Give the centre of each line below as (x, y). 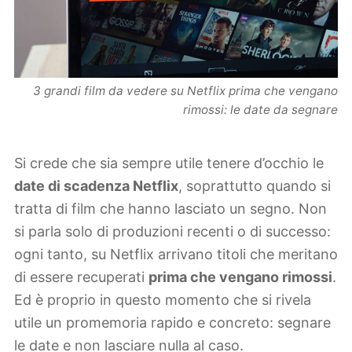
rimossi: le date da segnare (260, 110)
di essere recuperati (81, 277)
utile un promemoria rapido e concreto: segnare (172, 323)
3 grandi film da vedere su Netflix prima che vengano (185, 91)
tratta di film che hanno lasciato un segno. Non (170, 209)
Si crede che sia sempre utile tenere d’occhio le (169, 163)
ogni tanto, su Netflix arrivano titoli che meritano (176, 255)
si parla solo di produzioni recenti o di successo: (172, 232)
